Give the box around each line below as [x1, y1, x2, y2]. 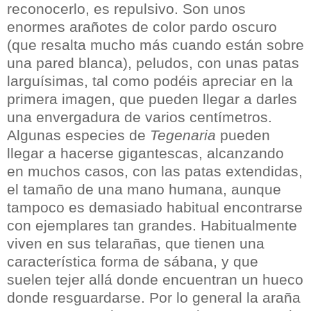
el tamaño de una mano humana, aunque [7, 181, 281, 198]
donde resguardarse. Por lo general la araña [7, 289, 301, 306]
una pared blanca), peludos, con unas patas [7, 55, 299, 72]
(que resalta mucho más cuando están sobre [7, 37, 304, 53]
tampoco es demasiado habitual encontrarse [7, 199, 303, 216]
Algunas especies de [7, 127, 150, 144]
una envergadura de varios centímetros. [7, 109, 272, 126]
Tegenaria [150, 127, 216, 144]
